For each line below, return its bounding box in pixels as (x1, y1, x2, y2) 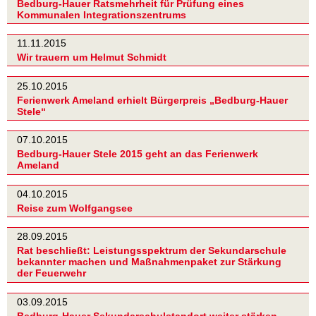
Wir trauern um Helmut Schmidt (17, 51, 166, 63)
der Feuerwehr (17, 267, 86, 279)
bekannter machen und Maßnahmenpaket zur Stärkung (17, 256, 281, 268)
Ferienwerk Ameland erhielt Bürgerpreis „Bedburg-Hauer (17, 94, 288, 106)
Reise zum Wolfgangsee (17, 202, 133, 214)
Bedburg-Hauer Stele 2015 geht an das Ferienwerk (17, 148, 258, 160)
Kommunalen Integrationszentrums (17, 8, 186, 20)
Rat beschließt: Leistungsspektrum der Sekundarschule (17, 245, 286, 257)
